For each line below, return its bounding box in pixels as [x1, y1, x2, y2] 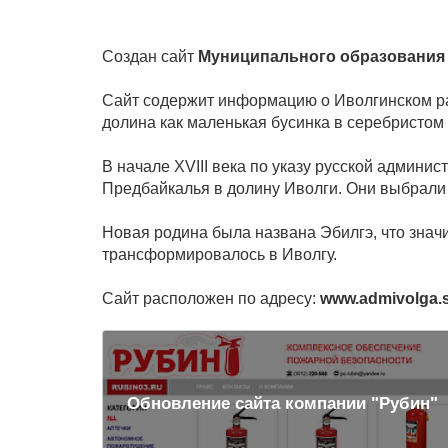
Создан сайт [102, 48, 198, 65]
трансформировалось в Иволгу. [102, 246, 337, 263]
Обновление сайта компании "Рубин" [126, 393, 438, 413]
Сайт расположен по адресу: [102, 290, 320, 307]
